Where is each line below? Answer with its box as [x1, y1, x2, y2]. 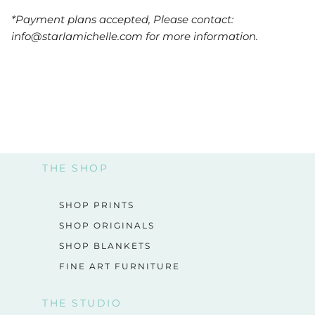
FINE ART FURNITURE [59, 260, 180, 271]
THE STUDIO [42, 296, 122, 309]
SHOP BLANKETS [59, 240, 151, 251]
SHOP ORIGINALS [59, 219, 155, 231]
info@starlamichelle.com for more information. [11, 29, 258, 43]
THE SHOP [42, 161, 108, 174]
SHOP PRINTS [59, 199, 134, 210]
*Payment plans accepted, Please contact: [11, 12, 233, 26]
